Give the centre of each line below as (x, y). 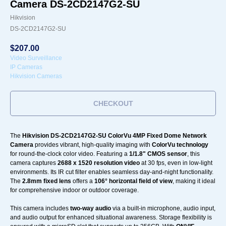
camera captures (34, 163)
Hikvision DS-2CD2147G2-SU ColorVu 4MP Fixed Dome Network (115, 136)
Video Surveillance (36, 58)
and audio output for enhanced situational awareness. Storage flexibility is (111, 218)
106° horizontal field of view (133, 181)
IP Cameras (26, 67)
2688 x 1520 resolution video (99, 163)
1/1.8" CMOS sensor (158, 154)
